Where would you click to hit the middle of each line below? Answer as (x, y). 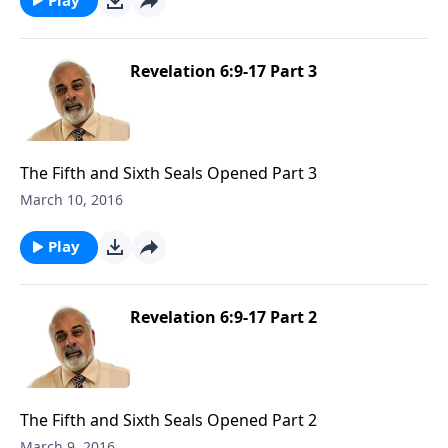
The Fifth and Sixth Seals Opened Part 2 (168, 419)
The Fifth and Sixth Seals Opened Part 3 (168, 173)
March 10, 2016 (71, 200)
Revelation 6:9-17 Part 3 (223, 70)
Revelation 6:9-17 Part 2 (223, 317)
